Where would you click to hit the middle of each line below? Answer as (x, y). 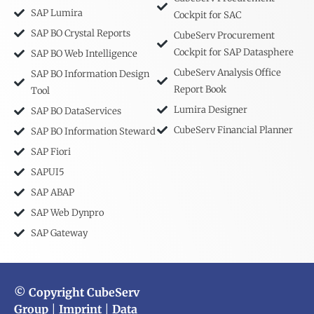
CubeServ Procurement (224, 35)
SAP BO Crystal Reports (80, 33)
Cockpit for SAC (207, 15)
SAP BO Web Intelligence (84, 53)
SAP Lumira (56, 13)
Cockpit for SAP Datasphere (233, 52)
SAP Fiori (50, 151)
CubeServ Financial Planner (233, 130)
